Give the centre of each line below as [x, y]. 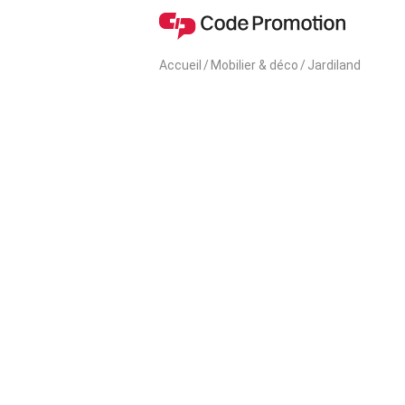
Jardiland [334, 65]
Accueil [180, 65]
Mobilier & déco [254, 65]
